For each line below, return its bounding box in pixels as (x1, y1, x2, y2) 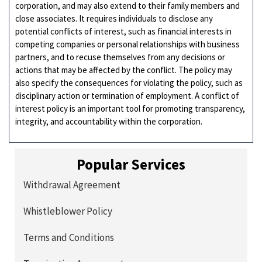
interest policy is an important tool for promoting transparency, (15, 102, 245, 114)
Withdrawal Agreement (23, 178, 120, 192)
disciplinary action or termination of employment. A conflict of (15, 89, 239, 101)
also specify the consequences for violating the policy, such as (15, 77, 243, 88)
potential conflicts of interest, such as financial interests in (15, 25, 232, 37)
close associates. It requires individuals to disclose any (15, 12, 213, 24)
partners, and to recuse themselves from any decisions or (15, 51, 225, 63)
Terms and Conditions (23, 231, 114, 244)
